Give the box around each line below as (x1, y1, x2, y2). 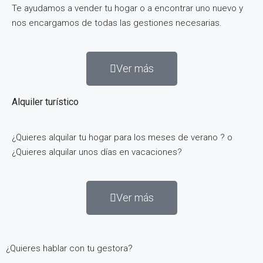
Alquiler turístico (12, 96, 79, 107)
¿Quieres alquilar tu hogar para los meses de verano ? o (12, 131, 232, 143)
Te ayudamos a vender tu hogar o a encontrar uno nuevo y (12, 2, 243, 14)
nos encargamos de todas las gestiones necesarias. (12, 17, 222, 28)
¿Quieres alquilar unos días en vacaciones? (12, 146, 182, 157)
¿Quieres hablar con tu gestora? (6, 242, 133, 254)
